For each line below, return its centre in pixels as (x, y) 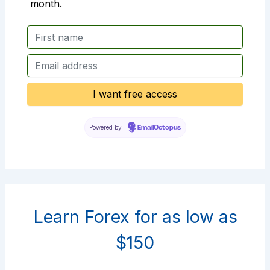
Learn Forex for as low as (135, 217)
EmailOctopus (159, 128)
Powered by (106, 127)
